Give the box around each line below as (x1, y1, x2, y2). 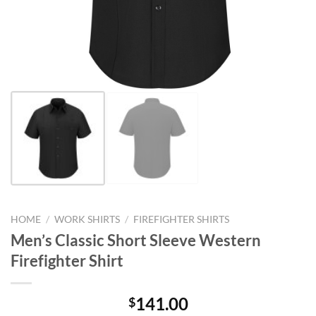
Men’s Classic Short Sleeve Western (11, 230, 261, 250)
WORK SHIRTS (54, 213, 121, 225)
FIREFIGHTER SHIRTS (133, 213, 230, 225)
